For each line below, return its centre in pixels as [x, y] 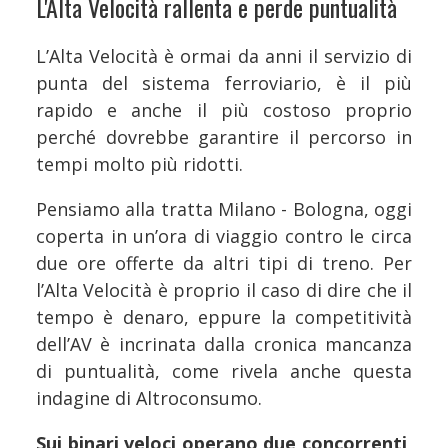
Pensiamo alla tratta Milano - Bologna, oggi [224, 208]
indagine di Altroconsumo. [149, 397]
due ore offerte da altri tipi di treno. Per [224, 262]
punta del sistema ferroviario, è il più [224, 82]
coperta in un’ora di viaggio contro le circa [224, 235]
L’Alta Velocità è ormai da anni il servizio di [224, 55]
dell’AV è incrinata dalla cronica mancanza [224, 343]
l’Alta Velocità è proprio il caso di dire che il [224, 289]
